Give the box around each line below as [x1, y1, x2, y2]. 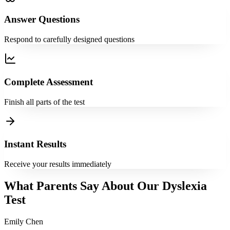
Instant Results [4, 139, 66, 150]
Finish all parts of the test [4, 97, 85, 106]
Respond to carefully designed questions [4, 35, 135, 44]
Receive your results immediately [4, 160, 111, 168]
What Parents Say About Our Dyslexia [4, 179, 207, 193]
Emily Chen [4, 217, 43, 226]
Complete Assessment [4, 76, 93, 87]
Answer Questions [4, 14, 80, 25]
